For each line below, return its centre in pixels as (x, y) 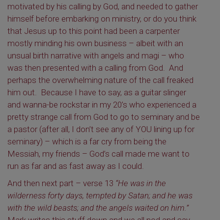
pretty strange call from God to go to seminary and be (104, 117)
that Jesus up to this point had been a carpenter (94, 31)
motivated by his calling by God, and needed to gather (103, 6)
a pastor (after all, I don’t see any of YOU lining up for (101, 129)
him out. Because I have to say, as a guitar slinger (97, 92)
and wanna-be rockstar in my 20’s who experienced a (102, 105)
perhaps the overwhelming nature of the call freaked (100, 80)
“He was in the (141, 183)
